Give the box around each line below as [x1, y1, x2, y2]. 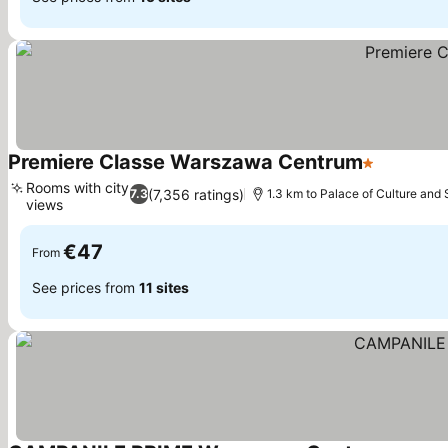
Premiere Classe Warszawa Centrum [8, 150, 363, 174]
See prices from [32, 278, 139, 296]
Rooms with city [26, 179, 129, 196]
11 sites [139, 278, 189, 296]
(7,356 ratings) [148, 185, 245, 203]
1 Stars [362, 163, 413, 183]
